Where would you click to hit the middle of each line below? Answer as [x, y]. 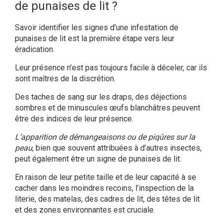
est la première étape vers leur [120, 39]
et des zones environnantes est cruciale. [85, 210]
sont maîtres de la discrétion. [65, 79]
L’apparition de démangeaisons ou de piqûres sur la [105, 137]
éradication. [35, 50]
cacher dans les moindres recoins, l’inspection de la [104, 188]
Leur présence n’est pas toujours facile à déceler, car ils [111, 68]
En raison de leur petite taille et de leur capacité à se [106, 177]
